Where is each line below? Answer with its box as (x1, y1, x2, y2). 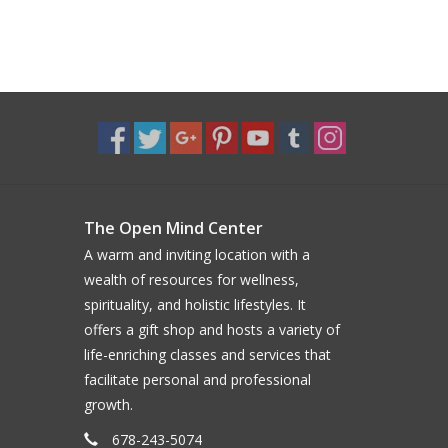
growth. (83, 394, 133, 414)
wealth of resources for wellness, (83, 269, 299, 289)
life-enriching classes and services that (83, 344, 331, 364)
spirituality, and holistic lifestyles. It (83, 294, 306, 314)
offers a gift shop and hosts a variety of (83, 319, 340, 339)
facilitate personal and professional (83, 369, 311, 389)
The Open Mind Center (83, 216, 263, 239)
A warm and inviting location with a (83, 244, 310, 264)
